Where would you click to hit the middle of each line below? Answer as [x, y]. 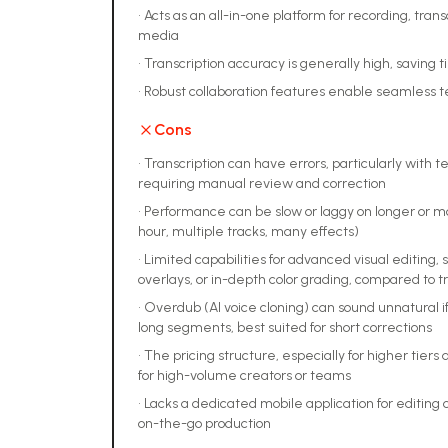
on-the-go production [204, 423]
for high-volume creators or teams [244, 375]
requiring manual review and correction [262, 183]
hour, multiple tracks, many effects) [248, 231]
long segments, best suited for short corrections [285, 327]
